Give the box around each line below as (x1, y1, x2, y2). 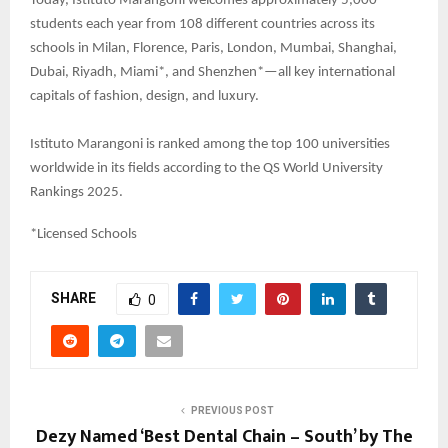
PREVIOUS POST (190, 405, 274, 417)
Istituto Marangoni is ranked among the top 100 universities (30, 137, 390, 153)
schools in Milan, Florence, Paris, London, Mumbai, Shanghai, (30, 41, 397, 57)
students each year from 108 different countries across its (30, 17, 375, 33)
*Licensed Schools (30, 227, 137, 243)
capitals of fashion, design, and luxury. (30, 89, 259, 105)
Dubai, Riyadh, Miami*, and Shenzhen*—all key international (30, 65, 395, 81)
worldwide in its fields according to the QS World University (30, 161, 383, 177)
